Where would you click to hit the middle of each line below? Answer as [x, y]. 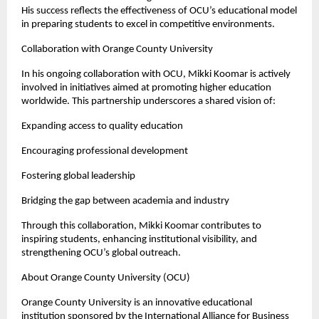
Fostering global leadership [78, 177]
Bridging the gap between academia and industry [125, 202]
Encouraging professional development [105, 152]
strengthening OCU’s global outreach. [101, 253]
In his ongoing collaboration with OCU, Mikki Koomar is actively [156, 75]
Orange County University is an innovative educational [137, 303]
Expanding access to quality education [102, 127]
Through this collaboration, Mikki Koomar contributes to [141, 226]
